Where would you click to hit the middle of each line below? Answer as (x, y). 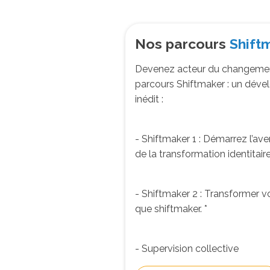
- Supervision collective (187, 248)
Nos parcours (182, 43)
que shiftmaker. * (171, 209)
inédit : (150, 99)
